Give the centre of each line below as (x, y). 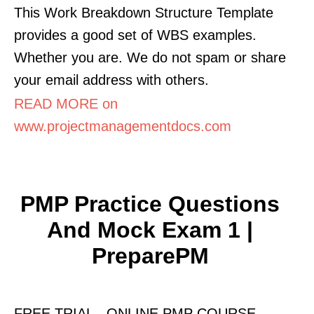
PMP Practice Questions (150, 204)
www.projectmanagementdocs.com (123, 126)
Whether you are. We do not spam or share (150, 57)
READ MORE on (66, 103)
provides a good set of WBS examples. (135, 35)
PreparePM (150, 255)
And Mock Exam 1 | (150, 230)
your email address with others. (111, 80)
